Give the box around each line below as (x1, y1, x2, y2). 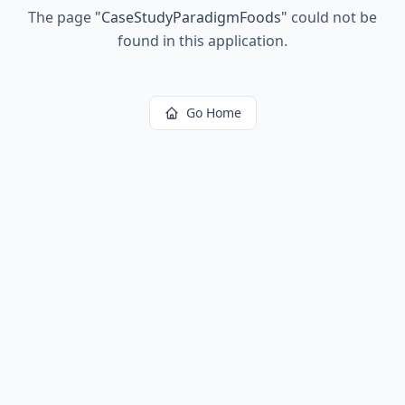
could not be (287, 7, 377, 27)
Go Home (185, 104, 241, 121)
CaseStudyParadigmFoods (101, 7, 281, 27)
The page (28, 7, 95, 27)
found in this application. (118, 31, 287, 51)
